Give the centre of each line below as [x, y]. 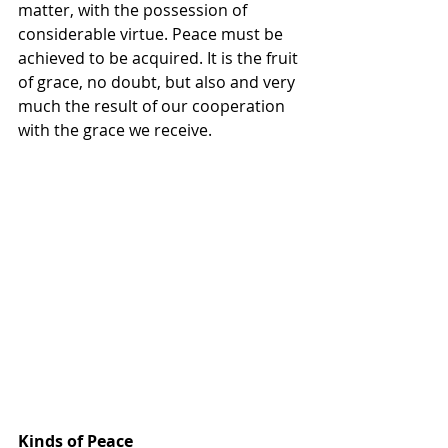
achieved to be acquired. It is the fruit [160, 58]
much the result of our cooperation [153, 106]
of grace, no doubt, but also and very [158, 82]
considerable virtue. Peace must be [152, 34]
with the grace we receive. [115, 130]
